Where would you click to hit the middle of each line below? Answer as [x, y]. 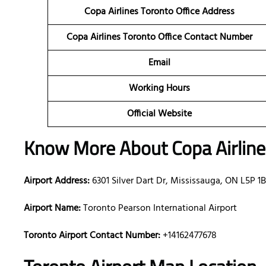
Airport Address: [57, 181]
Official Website [159, 114]
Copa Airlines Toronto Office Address [159, 12]
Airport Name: [52, 209]
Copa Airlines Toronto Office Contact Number [159, 38]
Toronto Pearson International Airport [159, 209]
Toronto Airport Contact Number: [92, 236]
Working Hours [159, 89]
